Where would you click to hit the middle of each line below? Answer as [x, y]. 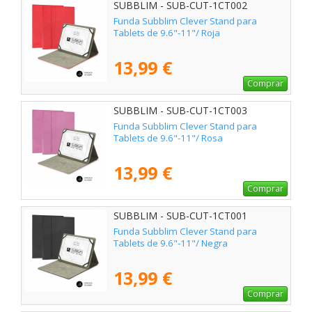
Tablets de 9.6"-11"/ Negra [171, 243]
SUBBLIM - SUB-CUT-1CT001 [180, 215]
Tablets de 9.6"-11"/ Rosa [168, 138]
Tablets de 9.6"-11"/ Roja [167, 32]
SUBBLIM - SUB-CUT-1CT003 [180, 110]
